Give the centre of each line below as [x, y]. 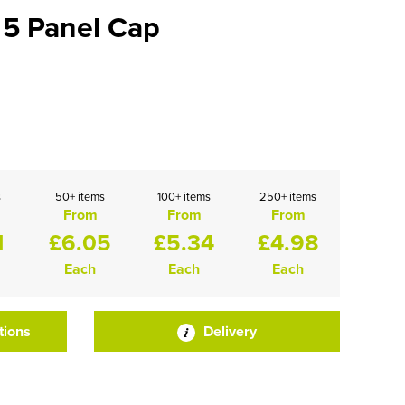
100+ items [184, 196]
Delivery [228, 331]
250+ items [288, 196]
